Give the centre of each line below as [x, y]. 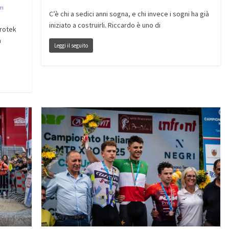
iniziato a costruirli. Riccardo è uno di [105, 25]
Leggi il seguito [71, 46]
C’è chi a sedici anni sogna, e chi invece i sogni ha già [129, 14]
